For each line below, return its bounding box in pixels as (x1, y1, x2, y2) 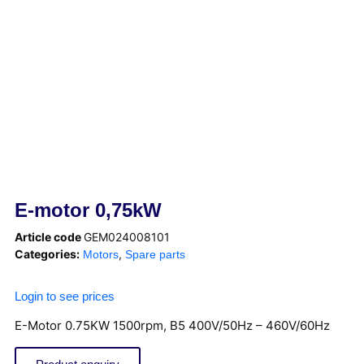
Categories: (15, 247, 80, 261)
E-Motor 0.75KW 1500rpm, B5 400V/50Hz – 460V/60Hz (15, 318, 330, 334)
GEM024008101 (84, 230, 170, 244)
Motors (83, 248, 119, 261)
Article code (15, 230, 84, 244)
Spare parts (125, 248, 185, 261)
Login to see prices (15, 289, 115, 303)
